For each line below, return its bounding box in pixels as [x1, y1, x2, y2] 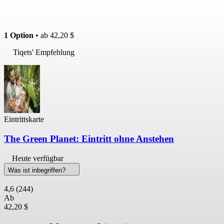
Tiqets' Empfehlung [13, 48, 74, 57]
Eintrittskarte [4, 115, 44, 124]
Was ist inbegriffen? [8, 166, 67, 174]
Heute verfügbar [12, 153, 63, 162]
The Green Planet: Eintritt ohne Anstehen [4, 133, 174, 144]
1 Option [4, 31, 33, 40]
